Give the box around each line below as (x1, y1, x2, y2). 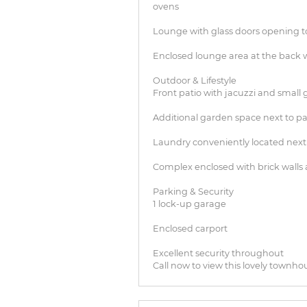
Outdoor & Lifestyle (153, 75, 236, 86)
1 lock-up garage (153, 199, 226, 210)
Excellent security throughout (153, 248, 284, 259)
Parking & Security (153, 186, 234, 197)
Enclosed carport (153, 223, 228, 234)
